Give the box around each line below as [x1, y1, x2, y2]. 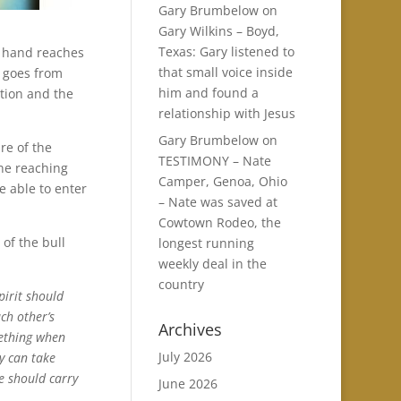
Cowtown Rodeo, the [158, 214, 281, 231]
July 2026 [158, 348, 212, 365]
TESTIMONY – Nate [158, 152, 271, 169]
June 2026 [158, 375, 218, 392]
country [158, 276, 204, 293]
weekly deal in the [158, 255, 267, 272]
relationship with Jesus [158, 105, 295, 122]
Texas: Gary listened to [158, 43, 294, 60]
